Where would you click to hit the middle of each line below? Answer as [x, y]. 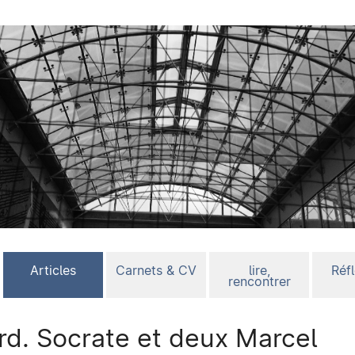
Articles [53, 271]
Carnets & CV [156, 271]
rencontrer [259, 282]
